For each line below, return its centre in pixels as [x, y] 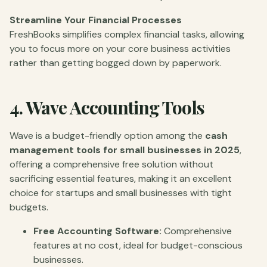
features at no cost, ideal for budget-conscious [138, 245]
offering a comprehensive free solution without [111, 164]
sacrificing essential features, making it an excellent [121, 178]
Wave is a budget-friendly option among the [107, 135]
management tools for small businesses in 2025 [125, 150]
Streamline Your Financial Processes [96, 20]
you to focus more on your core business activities [120, 48]
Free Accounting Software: [97, 231]
